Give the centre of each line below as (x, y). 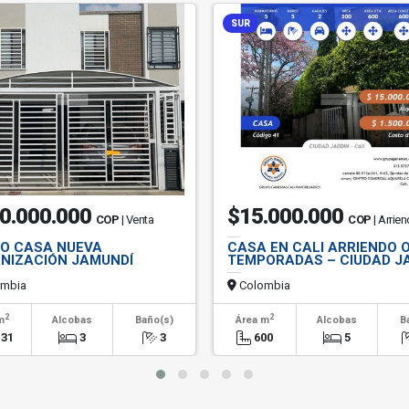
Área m (252, 320)
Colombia (263, 285)
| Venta (137, 220)
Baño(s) (155, 320)
